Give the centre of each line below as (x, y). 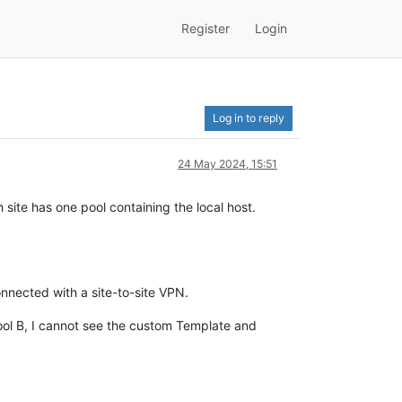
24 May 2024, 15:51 (227, 163)
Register (205, 29)
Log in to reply (249, 118)
